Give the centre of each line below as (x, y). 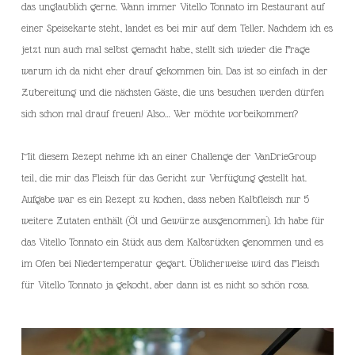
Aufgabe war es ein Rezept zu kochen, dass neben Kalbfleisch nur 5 (165, 199)
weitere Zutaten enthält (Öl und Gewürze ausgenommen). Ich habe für (173, 221)
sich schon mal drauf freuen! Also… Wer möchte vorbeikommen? (160, 114)
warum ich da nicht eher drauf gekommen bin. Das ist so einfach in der (175, 71)
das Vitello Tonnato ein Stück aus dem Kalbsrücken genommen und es (172, 242)
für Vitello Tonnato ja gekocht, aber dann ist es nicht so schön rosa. (165, 285)
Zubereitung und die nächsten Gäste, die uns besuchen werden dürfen (173, 92)
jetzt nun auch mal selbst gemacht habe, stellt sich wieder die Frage (166, 50)
